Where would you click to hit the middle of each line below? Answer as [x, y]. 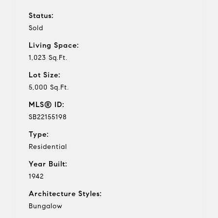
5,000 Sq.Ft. [49, 87]
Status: [41, 15]
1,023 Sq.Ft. [48, 57]
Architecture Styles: [65, 193]
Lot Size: [45, 75]
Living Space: [54, 45]
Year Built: [48, 164]
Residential [48, 146]
